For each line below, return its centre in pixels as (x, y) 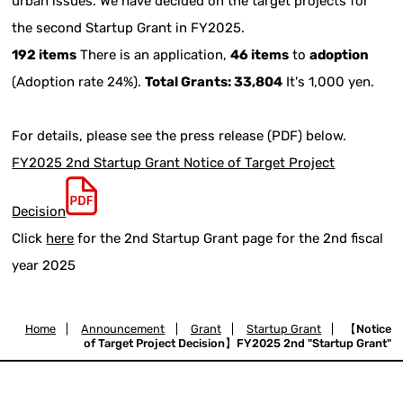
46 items (260, 54)
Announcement (123, 328)
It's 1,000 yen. (329, 81)
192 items (45, 54)
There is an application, (154, 54)
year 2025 (44, 265)
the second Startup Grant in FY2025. (129, 27)
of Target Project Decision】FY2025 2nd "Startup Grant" (237, 343)
